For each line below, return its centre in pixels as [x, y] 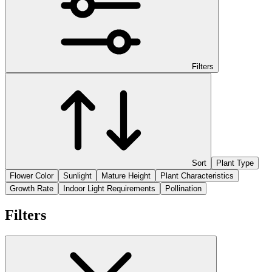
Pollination [183, 188]
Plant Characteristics [197, 175]
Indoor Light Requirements [109, 188]
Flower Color [32, 175]
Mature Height [126, 175]
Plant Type [235, 163]
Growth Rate [32, 188]
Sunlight [77, 175]
